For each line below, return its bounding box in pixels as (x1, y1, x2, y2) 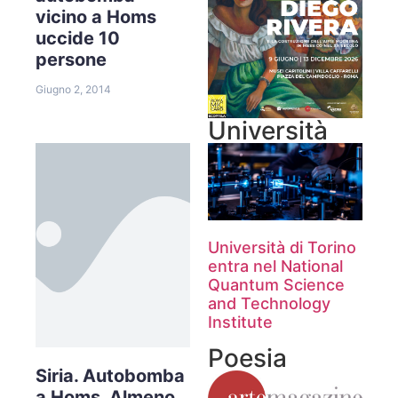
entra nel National (208, 256, 343, 275)
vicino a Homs (36, 5, 156, 28)
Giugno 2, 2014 (36, 82, 111, 96)
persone (36, 48, 107, 70)
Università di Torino (208, 237, 356, 257)
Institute (208, 312, 273, 331)
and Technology (208, 293, 330, 313)
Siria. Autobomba (36, 364, 185, 386)
